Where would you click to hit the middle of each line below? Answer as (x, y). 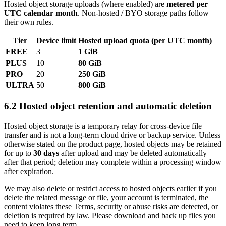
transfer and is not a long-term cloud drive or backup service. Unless (112, 135)
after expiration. (29, 171)
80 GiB (90, 63)
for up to (19, 153)
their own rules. (29, 22)
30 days (46, 153)
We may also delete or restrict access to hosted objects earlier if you (110, 188)
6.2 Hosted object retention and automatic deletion (108, 106)
